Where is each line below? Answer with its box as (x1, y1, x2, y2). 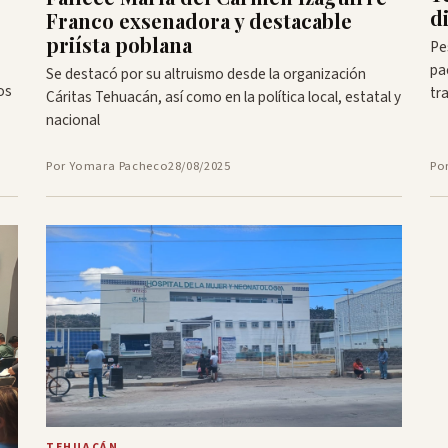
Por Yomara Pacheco (46, 156, 169, 175)
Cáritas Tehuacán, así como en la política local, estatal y (46, 86, 401, 109)
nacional (46, 109, 100, 132)
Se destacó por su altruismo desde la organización (46, 63, 366, 86)
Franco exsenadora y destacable (46, 7, 352, 35)
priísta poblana (46, 31, 192, 59)
